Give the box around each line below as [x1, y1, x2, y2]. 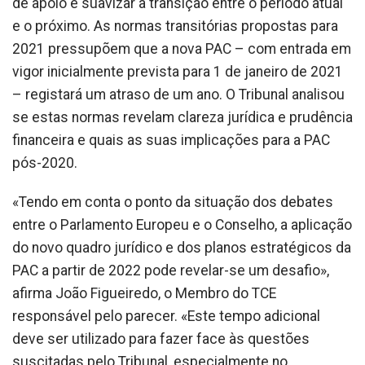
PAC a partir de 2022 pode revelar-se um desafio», [12, 262, 329, 279]
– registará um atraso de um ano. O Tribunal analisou [12, 86, 345, 103]
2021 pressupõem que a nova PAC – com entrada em [12, 41, 351, 58]
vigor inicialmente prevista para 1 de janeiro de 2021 [12, 64, 343, 81]
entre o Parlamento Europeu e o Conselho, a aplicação [12, 217, 352, 234]
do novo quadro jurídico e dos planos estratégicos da [12, 240, 351, 257]
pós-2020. [12, 155, 77, 172]
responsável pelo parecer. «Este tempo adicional [12, 308, 320, 325]
